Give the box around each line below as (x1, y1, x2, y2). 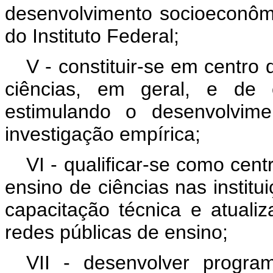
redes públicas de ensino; (5, 221, 228, 243)
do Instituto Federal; (5, 24, 179, 47)
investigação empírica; (5, 122, 200, 145)
